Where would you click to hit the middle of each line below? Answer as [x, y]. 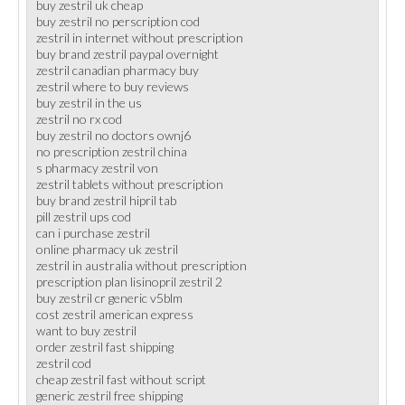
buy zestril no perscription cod [118, 21]
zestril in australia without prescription [141, 265]
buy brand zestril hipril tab [106, 200]
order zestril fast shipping [105, 347]
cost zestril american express [115, 314]
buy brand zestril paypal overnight [127, 54]
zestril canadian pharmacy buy [118, 70]
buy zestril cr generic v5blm [109, 298]
